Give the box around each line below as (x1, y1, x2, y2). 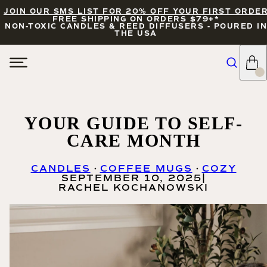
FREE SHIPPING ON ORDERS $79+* (52, 15, 220, 24)
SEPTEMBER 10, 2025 (61, 172, 202, 184)
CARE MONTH (66, 130, 201, 150)
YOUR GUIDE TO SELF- (24, 113, 243, 133)
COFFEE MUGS (100, 162, 193, 174)
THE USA (114, 29, 157, 38)
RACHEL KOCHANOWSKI (58, 181, 209, 193)
